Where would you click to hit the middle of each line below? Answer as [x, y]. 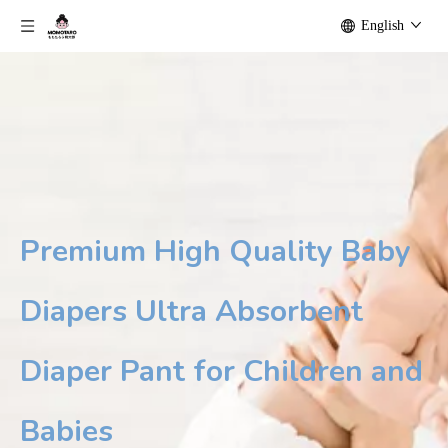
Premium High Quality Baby [215, 251]
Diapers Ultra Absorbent [191, 311]
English [382, 25]
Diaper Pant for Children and [221, 371]
